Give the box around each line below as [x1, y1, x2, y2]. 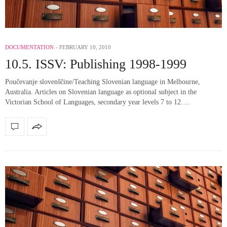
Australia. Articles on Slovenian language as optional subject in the [5, 88, 197, 96]
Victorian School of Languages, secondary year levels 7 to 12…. [5, 98, 190, 106]
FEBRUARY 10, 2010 [59, 44, 111, 50]
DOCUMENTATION [5, 44, 54, 50]
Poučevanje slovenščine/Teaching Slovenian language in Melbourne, [5, 78, 200, 86]
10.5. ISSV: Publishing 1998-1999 [5, 56, 186, 71]
